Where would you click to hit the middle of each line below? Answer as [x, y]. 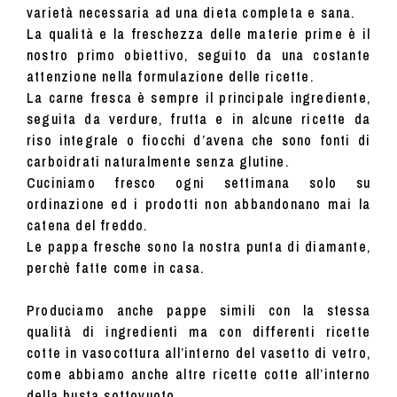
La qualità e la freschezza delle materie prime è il [198, 34]
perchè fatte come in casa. [116, 268]
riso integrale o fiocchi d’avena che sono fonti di [198, 140]
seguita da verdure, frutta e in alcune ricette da [198, 119]
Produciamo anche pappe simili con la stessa [198, 311]
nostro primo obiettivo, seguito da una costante [198, 55]
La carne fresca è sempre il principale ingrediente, [198, 98]
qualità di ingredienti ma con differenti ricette [198, 332]
